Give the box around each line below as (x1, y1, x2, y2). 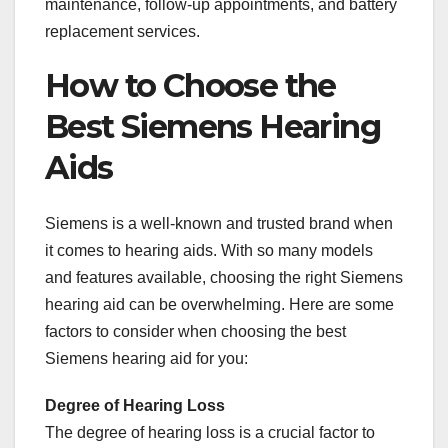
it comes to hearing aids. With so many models (45, 241, 373, 259)
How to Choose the (45, 65, 336, 105)
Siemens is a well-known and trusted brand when (45, 214, 393, 232)
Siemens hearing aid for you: (45, 349, 248, 367)
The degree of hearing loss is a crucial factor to (45, 423, 375, 441)
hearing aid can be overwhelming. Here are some (45, 295, 394, 313)
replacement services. (45, 22, 200, 40)
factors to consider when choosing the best (45, 322, 346, 340)
